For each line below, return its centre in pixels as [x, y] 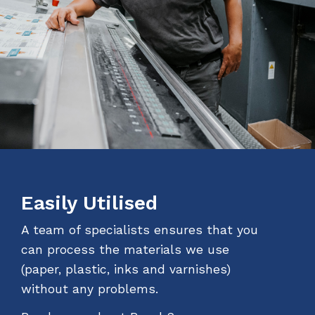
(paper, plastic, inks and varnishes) [126, 270]
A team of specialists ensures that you [140, 230]
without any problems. [90, 289]
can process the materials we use [125, 250]
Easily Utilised [89, 203]
